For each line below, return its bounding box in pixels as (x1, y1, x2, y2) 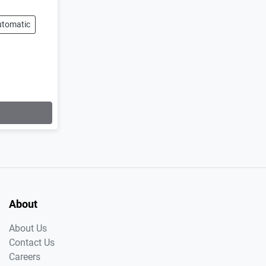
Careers (9, 251, 40, 262)
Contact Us (9, 236, 55, 248)
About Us (9, 222, 47, 234)
